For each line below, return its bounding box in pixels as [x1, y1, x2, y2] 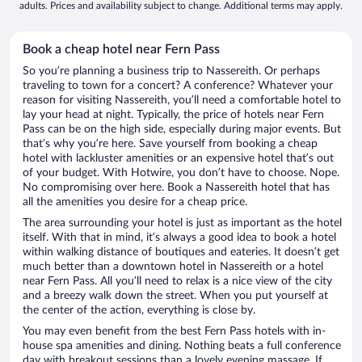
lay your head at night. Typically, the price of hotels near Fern [23, 109, 324, 121]
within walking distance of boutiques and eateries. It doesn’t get [23, 246, 339, 259]
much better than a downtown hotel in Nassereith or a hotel [23, 261, 323, 273]
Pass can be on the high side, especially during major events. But [23, 124, 341, 136]
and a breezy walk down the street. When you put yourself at [23, 290, 328, 302]
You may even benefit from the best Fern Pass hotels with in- [23, 326, 326, 338]
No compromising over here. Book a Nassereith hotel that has [23, 182, 330, 194]
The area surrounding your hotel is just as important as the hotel [23, 217, 342, 229]
